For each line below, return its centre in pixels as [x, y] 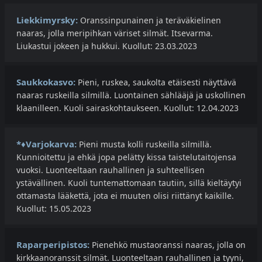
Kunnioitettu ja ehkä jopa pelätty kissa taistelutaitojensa [126, 157]
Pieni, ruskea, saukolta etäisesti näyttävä [156, 82]
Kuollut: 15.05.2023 [54, 209]
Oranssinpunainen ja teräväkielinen [149, 20]
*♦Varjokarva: [46, 144]
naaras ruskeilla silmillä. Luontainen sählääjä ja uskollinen [131, 95]
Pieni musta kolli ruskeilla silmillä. [144, 144]
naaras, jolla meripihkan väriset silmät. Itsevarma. [115, 33]
